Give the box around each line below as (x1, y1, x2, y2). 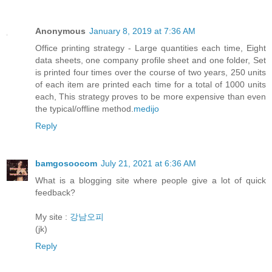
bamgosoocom (35, 158, 97, 169)
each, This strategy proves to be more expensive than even (35, 92, 266, 102)
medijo (134, 104, 159, 114)
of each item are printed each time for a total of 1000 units (35, 80, 266, 90)
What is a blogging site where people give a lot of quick (35, 175, 266, 186)
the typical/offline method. (35, 104, 134, 114)
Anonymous (35, 26, 86, 36)
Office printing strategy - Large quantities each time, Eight (35, 43, 266, 53)
